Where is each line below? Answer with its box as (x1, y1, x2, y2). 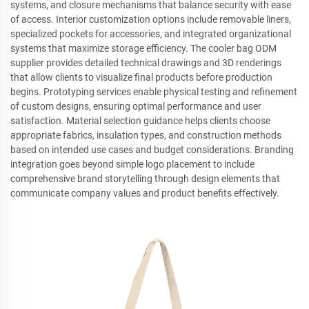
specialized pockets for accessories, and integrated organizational (10, 28, 291, 39)
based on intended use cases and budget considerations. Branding (10, 144, 294, 155)
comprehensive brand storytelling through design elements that (10, 173, 280, 184)
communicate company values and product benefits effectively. (10, 188, 279, 199)
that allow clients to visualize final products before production (10, 72, 272, 83)
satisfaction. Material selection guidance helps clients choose (10, 115, 270, 126)
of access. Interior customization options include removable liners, (10, 14, 291, 25)
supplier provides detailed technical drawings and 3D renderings (10, 57, 281, 68)
